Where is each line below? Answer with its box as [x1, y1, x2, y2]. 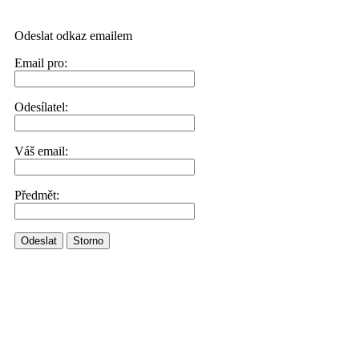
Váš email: [14, 144, 68, 158]
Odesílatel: [14, 100, 68, 114]
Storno [73, 235, 103, 247]
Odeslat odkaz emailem [14, 29, 132, 42]
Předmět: [14, 188, 59, 202]
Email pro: [14, 56, 67, 70]
